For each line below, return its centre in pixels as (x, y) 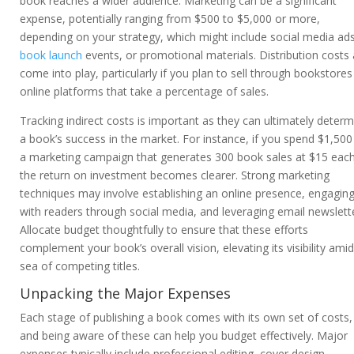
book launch (51, 55)
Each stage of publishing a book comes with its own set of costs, (186, 318)
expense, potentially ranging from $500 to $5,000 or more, (170, 19)
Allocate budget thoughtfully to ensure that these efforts (164, 230)
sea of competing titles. (80, 266)
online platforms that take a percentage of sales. (144, 92)
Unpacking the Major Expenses (125, 294)
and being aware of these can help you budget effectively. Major (184, 336)
